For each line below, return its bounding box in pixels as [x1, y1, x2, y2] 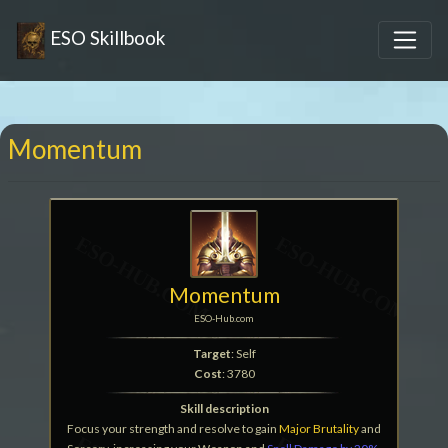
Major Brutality [279, 421, 359, 436]
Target [192, 346, 231, 361]
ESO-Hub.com [194, 313, 254, 324]
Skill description [179, 401, 269, 416]
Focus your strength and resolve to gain [67, 421, 279, 436]
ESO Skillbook [46, 26, 165, 50]
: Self [230, 346, 256, 361]
